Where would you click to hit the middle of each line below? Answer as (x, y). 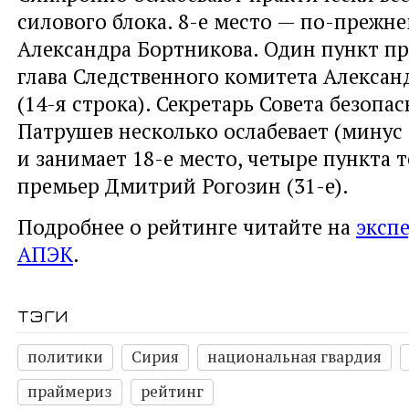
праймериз (70, 392)
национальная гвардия (294, 357)
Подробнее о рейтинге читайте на (187, 227)
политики (65, 357)
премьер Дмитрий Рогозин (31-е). (183, 186)
